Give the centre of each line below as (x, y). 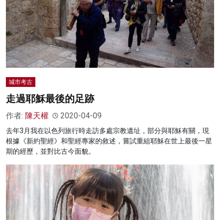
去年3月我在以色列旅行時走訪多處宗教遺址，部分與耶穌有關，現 (108, 131)
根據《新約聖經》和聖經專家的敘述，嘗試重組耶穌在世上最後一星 (109, 141)
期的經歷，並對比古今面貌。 (51, 151)
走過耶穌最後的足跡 (50, 99)
